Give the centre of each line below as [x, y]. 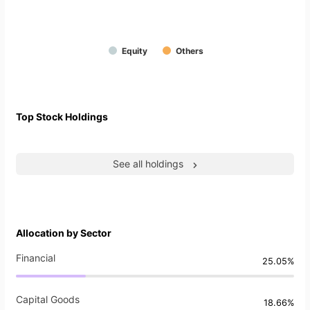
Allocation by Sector [64, 233]
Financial [36, 258]
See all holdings [148, 164]
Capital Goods [48, 300]
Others [190, 51]
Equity [135, 51]
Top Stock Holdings [62, 117]
